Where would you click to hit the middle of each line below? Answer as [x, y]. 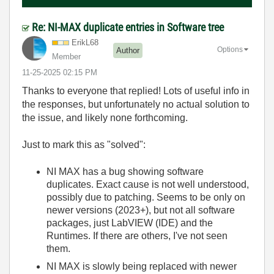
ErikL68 [85, 42]
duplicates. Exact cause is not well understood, [148, 184]
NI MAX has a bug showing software [125, 171]
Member [66, 56]
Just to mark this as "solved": [84, 144]
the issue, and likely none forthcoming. [105, 117]
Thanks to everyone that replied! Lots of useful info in [136, 91]
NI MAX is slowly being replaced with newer [142, 266]
